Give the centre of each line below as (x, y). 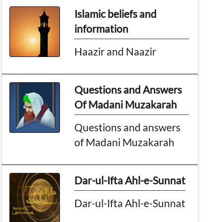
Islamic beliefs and (116, 13)
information (102, 28)
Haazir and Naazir (115, 51)
